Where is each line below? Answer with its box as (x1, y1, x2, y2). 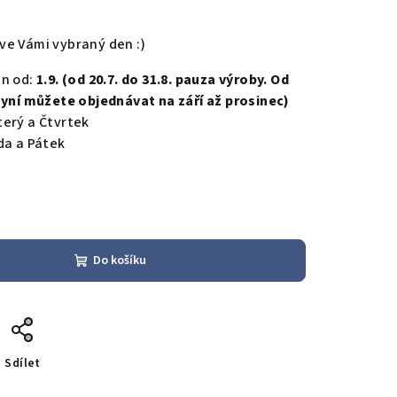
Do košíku (93, 252, 146, 269)
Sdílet (4, 354, 41, 372)
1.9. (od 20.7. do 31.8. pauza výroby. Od (36, 70, 289, 90)
